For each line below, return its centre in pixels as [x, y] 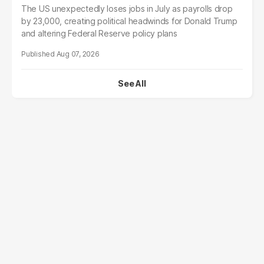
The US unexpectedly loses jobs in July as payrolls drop [127, 9]
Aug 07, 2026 [78, 54]
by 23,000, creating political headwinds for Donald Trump [129, 21]
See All [132, 84]
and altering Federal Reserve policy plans [99, 34]
